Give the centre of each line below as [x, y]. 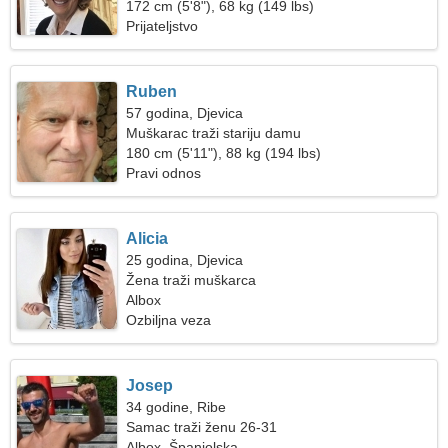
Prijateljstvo [162, 26]
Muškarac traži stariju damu [214, 133]
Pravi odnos [164, 173]
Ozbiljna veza [169, 320]
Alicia [147, 238]
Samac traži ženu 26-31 [202, 427]
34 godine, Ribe [176, 407]
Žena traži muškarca [191, 280]
